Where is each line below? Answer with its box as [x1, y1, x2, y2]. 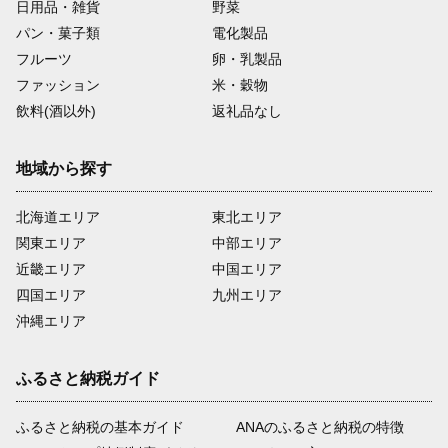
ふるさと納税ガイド [16, 369, 160, 387]
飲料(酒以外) [16, 102, 96, 119]
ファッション [16, 76, 100, 93]
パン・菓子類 [16, 24, 100, 41]
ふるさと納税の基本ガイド [16, 418, 184, 435]
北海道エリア [16, 208, 100, 225]
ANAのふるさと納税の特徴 [236, 418, 405, 435]
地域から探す [16, 159, 112, 177]
